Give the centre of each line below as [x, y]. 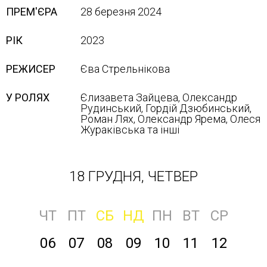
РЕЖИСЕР [31, 69]
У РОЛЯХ [28, 97]
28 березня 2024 [121, 12]
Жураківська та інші [130, 130]
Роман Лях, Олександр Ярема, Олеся [170, 119]
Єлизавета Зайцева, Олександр [159, 97]
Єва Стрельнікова [125, 69]
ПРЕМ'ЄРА [32, 12]
